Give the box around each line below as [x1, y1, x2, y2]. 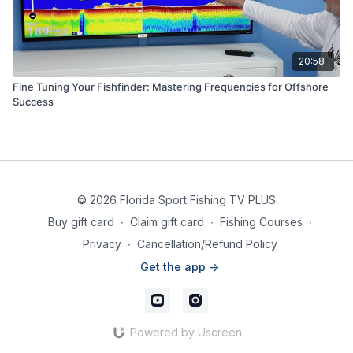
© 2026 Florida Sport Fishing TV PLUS [77, 193, 276, 206]
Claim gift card [129, 215, 204, 229]
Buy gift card [47, 215, 114, 229]
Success [13, 95, 54, 108]
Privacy [82, 237, 121, 251]
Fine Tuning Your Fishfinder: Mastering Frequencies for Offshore [13, 80, 329, 93]
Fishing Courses [219, 215, 303, 229]
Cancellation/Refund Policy [136, 237, 277, 251]
